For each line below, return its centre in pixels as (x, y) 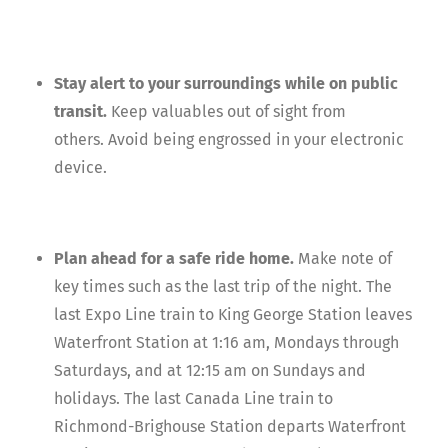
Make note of (345, 259)
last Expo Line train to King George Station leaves (233, 315)
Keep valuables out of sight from (226, 112)
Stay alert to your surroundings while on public (226, 84)
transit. (80, 112)
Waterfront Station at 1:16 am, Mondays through (226, 343)
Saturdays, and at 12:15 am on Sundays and (210, 371)
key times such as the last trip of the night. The (223, 287)
